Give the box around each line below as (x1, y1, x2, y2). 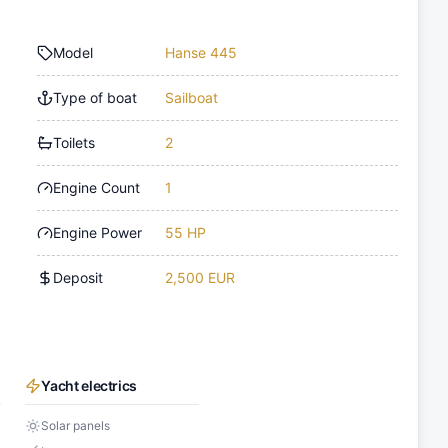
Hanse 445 (165, 43, 238, 61)
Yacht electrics (41, 376, 138, 394)
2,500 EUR (165, 268, 236, 286)
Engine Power (53, 223, 143, 241)
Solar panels (41, 417, 111, 433)
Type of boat (53, 88, 138, 106)
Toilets (53, 133, 96, 151)
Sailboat (165, 88, 219, 106)
